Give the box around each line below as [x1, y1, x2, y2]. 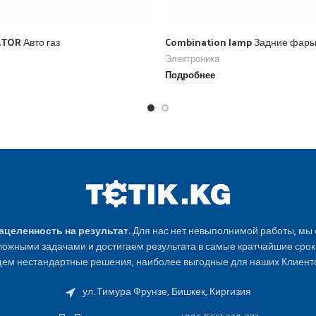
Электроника [165, 51, 219, 67]
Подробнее [165, 69, 215, 84]
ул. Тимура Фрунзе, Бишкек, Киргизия [82, 284, 251, 300]
